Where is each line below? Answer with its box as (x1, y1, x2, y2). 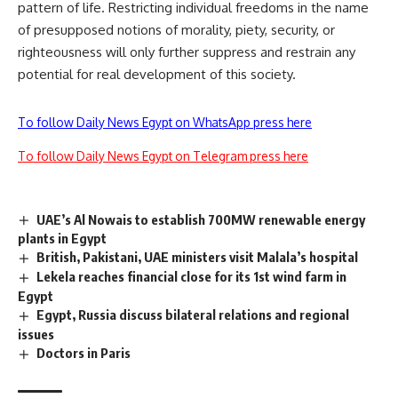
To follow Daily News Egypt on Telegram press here (18, 147, 308, 163)
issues (18, 326, 54, 343)
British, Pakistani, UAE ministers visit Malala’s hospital (36, 249, 359, 266)
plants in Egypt (18, 230, 107, 247)
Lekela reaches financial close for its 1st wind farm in (36, 268, 347, 285)
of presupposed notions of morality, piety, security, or (18, 20, 335, 38)
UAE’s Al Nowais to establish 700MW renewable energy (36, 211, 366, 227)
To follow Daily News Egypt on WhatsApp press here (18, 114, 312, 130)
